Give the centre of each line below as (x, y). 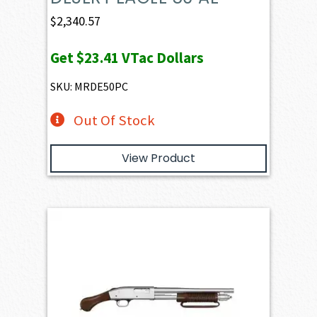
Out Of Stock (114, 120)
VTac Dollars (162, 57)
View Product (158, 158)
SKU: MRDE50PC (90, 86)
